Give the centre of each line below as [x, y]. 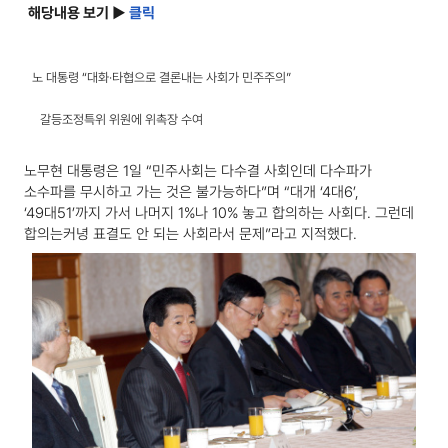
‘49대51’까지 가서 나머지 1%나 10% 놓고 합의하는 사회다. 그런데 [219, 213]
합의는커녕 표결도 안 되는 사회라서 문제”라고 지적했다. [190, 234]
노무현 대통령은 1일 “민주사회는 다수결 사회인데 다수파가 [198, 171]
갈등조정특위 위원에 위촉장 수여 [121, 120]
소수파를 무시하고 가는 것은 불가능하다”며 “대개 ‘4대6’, [191, 192]
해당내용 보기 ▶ [78, 13]
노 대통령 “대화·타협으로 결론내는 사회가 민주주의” [161, 78]
